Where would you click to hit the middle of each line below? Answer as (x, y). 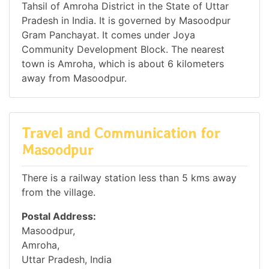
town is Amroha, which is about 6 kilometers (123, 64)
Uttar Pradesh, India (67, 259)
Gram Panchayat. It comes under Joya (108, 35)
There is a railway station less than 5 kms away (129, 177)
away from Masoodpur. (74, 78)
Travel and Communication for (121, 133)
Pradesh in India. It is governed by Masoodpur (126, 21)
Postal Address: (59, 216)
